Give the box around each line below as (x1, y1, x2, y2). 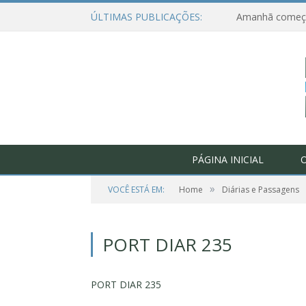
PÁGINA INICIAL (191, 153, 264, 166)
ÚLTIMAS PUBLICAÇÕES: (91, 10, 202, 23)
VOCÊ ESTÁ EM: (108, 184, 165, 195)
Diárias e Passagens (222, 184, 299, 195)
